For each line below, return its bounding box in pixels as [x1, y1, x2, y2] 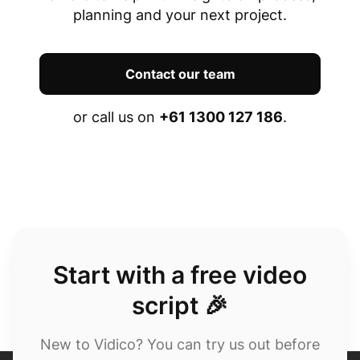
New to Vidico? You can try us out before [40, 336, 320, 354]
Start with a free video [53, 260, 307, 290]
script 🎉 [132, 291, 228, 321]
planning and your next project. [73, 6, 287, 24]
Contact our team [125, 66, 235, 83]
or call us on [73, 108, 159, 126]
